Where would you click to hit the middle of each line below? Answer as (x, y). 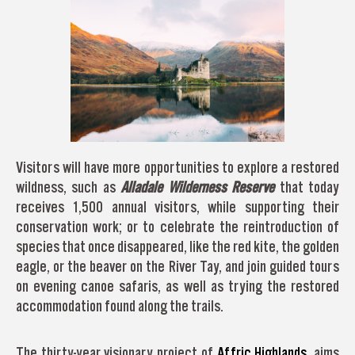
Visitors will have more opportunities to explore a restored (177, 168)
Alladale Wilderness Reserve (198, 187)
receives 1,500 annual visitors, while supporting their (177, 207)
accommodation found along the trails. (120, 306)
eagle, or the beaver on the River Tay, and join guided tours (177, 267)
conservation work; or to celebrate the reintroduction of (177, 227)
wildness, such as (69, 187)
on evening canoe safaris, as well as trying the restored (177, 286)
